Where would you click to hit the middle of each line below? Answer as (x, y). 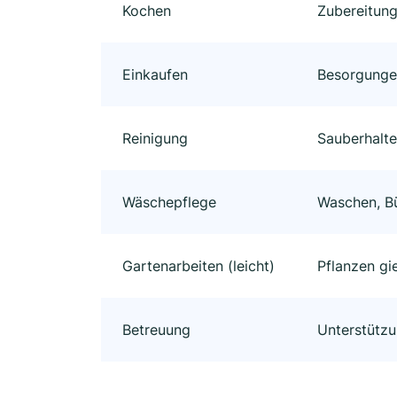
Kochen (147, 11)
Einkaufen (155, 75)
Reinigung (155, 139)
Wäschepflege (169, 202)
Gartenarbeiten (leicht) (198, 266)
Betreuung (156, 330)
